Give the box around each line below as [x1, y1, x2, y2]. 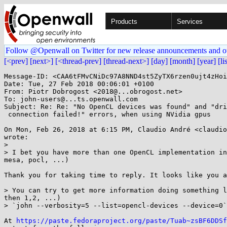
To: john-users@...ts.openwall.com [4, 95, 138, 103]
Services [177, 18, 203, 25]
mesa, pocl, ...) [4, 156, 69, 164]
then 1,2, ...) [4, 194, 61, 202]
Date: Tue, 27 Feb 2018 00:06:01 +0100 [4, 80, 154, 88]
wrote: [4, 133, 28, 141]
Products [111, 18, 137, 25]
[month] [170, 57, 195, 65]
